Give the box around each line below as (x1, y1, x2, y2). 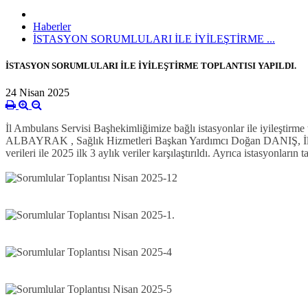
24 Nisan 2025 (5, 87, 69, 99)
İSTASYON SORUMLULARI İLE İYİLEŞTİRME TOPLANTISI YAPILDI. (5, 60, 296, 71)
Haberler (33, 20, 71, 32)
